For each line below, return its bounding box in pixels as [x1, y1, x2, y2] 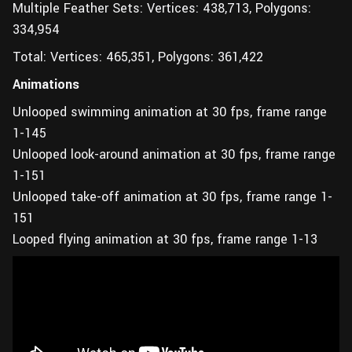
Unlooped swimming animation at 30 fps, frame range [13, 103, 327, 121]
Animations [13, 75, 79, 93]
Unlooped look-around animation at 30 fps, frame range [13, 145, 335, 163]
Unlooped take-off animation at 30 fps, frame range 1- [13, 188, 332, 206]
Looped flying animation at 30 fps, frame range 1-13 [13, 230, 317, 248]
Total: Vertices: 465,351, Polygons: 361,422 [13, 48, 263, 66]
